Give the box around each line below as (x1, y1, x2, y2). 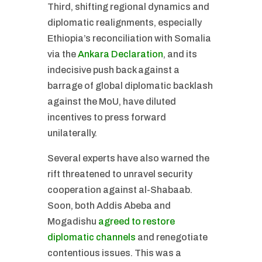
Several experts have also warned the (47, 153, 209, 163)
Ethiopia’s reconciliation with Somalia (47, 33, 211, 43)
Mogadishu (47, 216, 98, 226)
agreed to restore (98, 216, 175, 226)
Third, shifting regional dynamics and (47, 2, 209, 12)
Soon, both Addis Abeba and (47, 201, 171, 211)
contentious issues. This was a (47, 248, 181, 258)
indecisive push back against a (47, 65, 180, 75)
